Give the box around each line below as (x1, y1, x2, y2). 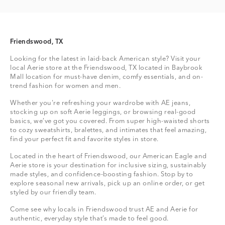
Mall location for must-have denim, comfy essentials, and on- (10, 73, 203, 80)
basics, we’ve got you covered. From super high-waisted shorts (10, 118, 210, 125)
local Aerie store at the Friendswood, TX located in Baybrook (10, 64, 202, 71)
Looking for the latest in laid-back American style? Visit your (10, 55, 200, 62)
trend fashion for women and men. (10, 82, 121, 89)
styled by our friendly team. (10, 189, 96, 196)
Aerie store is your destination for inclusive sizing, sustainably (10, 162, 206, 169)
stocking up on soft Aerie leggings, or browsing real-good (10, 108, 196, 116)
